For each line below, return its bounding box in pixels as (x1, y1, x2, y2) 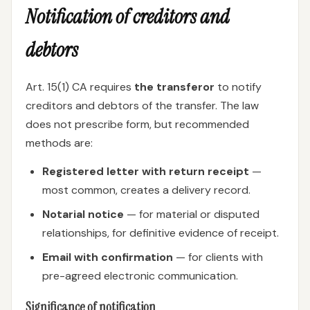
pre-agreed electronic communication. (42, 268, 238, 283)
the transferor (134, 80, 215, 94)
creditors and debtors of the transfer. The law (26, 98, 259, 113)
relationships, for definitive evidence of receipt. (42, 226, 279, 240)
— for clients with (173, 250, 263, 264)
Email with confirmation (42, 250, 173, 264)
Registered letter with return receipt (42, 164, 249, 179)
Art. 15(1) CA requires (26, 80, 134, 94)
